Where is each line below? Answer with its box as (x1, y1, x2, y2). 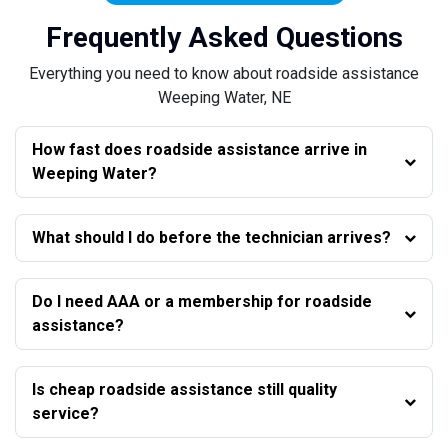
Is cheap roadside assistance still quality (32, 380, 288, 400)
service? (32, 404, 99, 424)
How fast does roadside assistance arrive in (32, 140, 354, 160)
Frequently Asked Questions (45, 21, 403, 55)
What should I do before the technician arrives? (327, 228, 391, 248)
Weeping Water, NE (157, 88, 291, 108)
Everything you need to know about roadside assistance (29, 64, 419, 84)
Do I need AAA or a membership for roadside (32, 292, 305, 312)
